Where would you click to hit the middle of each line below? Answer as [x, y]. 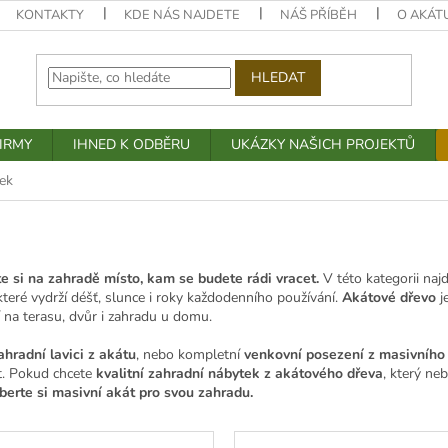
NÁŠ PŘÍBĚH [319, 15]
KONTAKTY [50, 15]
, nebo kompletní [190, 354]
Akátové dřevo [389, 297]
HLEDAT [277, 78]
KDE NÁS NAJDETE [182, 15]
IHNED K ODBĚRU [131, 144]
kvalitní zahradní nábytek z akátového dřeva [239, 373]
